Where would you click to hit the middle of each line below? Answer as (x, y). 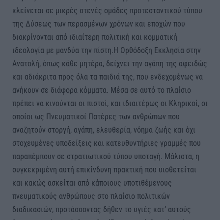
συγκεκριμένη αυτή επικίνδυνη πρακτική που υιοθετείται (104, 169)
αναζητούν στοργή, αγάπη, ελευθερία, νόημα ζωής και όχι (104, 130)
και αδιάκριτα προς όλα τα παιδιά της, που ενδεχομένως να (108, 77)
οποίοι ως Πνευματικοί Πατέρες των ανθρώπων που (96, 116)
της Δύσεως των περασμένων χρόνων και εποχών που (99, 24)
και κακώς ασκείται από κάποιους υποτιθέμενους (92, 183)
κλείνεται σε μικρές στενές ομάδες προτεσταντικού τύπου (107, 10)
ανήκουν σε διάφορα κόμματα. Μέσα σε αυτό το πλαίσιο (102, 90)
